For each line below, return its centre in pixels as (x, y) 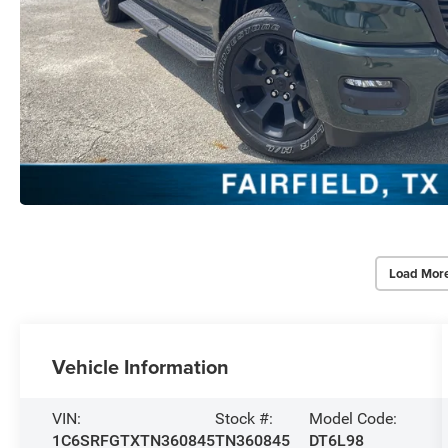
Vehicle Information (141, 366)
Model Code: (352, 418)
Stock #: (244, 418)
